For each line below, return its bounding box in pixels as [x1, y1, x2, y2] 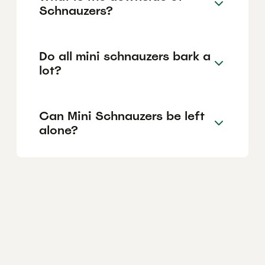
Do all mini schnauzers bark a [39, 48, 211, 64]
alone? [39, 122, 78, 138]
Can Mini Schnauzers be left [39, 108, 205, 124]
